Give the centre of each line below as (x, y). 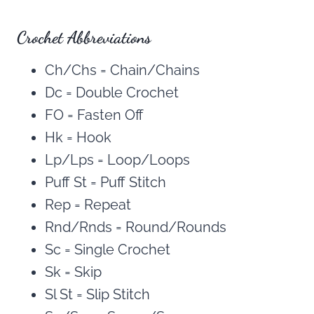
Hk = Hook (78, 138)
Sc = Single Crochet (108, 250)
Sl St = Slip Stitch (97, 295)
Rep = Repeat (88, 205)
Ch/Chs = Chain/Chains (122, 70)
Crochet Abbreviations (84, 38)
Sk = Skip (73, 272)
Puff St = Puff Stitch (105, 183)
